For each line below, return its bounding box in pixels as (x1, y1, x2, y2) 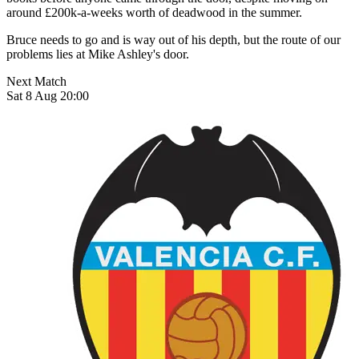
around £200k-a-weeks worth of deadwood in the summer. (6, 5, 302, 19)
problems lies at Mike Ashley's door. (6, 46, 189, 61)
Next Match (6, 74, 67, 88)
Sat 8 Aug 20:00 (6, 88, 89, 103)
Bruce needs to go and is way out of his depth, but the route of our (6, 32, 341, 46)
